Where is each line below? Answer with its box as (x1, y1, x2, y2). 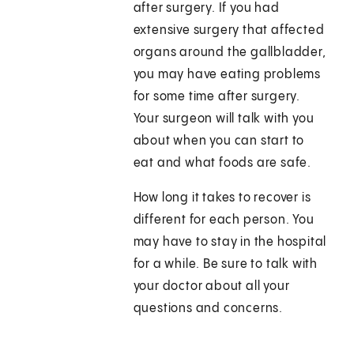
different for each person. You (133, 213, 314, 228)
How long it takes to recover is (133, 191, 311, 205)
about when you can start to (133, 134, 305, 149)
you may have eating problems (133, 68, 322, 82)
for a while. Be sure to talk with (133, 258, 318, 272)
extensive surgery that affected (133, 24, 325, 38)
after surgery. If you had (133, 2, 280, 16)
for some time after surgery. (133, 90, 301, 104)
